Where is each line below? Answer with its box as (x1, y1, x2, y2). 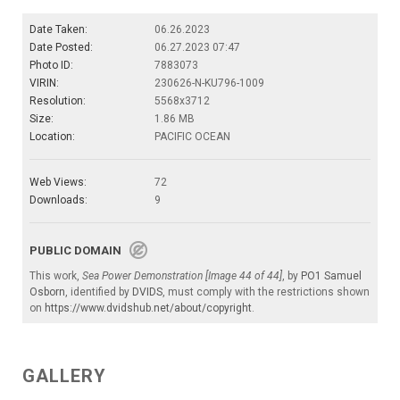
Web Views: (29, 176, 87, 189)
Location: (29, 130, 75, 144)
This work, (29, 270, 82, 283)
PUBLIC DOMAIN (29, 244, 129, 258)
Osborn (29, 286, 65, 299)
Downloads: (29, 194, 87, 207)
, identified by (65, 286, 132, 299)
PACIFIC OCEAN (154, 130, 230, 144)
